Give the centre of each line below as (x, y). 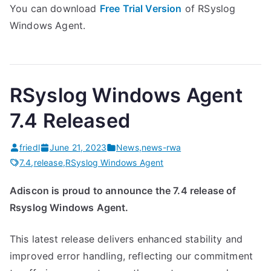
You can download (55, 8)
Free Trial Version (141, 8)
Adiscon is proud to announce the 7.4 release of (123, 191)
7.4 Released (70, 121)
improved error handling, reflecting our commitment (132, 256)
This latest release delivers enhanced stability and (126, 239)
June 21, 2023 (78, 147)
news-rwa (161, 147)
